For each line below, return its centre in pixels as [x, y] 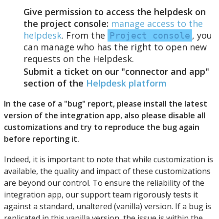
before [17, 139]
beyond [32, 183]
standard [56, 206]
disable [182, 115]
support [96, 194]
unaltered [94, 206]
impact [109, 171]
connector [147, 71]
